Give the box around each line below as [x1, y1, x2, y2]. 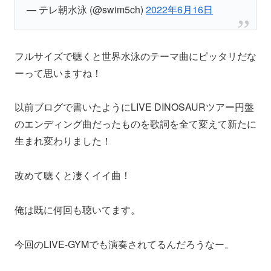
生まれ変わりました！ [15, 134, 111, 148]
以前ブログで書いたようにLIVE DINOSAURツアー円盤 [15, 100, 254, 114]
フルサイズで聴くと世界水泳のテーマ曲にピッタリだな [15, 48, 256, 63]
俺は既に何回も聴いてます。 [15, 202, 140, 217]
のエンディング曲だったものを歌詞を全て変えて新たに [15, 117, 256, 131]
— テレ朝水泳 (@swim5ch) [27, 2, 146, 16]
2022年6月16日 [146, 2, 214, 16]
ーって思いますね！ [15, 65, 102, 80]
